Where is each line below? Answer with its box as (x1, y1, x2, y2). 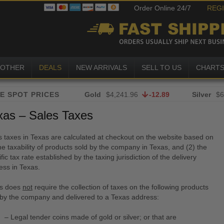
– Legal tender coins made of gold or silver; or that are (4, 213, 176, 221)
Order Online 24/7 (134, 4, 191, 12)
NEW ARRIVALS (76, 63, 127, 71)
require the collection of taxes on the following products (32, 183, 208, 191)
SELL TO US (141, 63, 181, 71)
